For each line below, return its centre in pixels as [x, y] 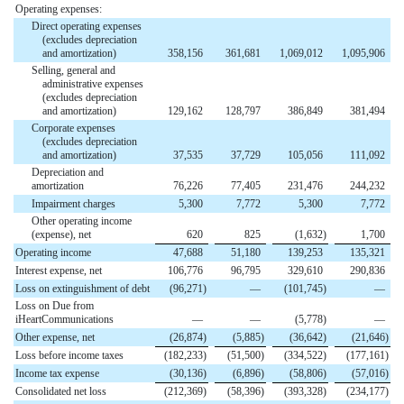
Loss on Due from [55, 306]
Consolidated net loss [61, 392]
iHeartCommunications [64, 320]
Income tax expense [57, 374]
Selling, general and [73, 71]
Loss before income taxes [69, 356]
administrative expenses [93, 84]
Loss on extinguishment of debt [83, 289]
